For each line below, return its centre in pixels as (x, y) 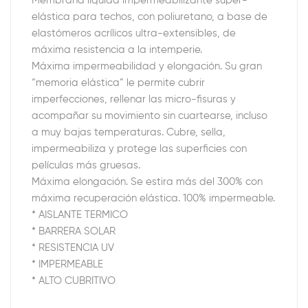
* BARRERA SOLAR (74, 231)
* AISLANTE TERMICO (80, 215)
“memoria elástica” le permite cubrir (118, 83)
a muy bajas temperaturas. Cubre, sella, (129, 132)
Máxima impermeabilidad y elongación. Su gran (147, 66)
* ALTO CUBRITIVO (74, 281)
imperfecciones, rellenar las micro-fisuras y (134, 99)
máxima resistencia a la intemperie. (117, 50)
